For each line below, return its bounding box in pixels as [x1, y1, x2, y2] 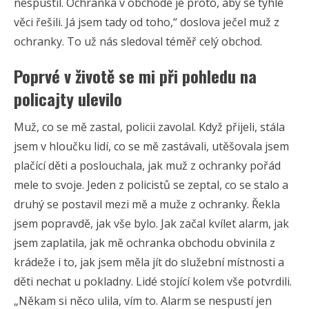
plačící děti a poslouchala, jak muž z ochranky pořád [14, 157, 281, 173]
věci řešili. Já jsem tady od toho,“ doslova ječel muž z [14, 14, 279, 30]
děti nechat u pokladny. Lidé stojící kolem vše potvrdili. [14, 273, 292, 289]
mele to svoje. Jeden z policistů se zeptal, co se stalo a [14, 177, 288, 192]
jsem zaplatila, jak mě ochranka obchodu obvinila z [14, 235, 275, 250]
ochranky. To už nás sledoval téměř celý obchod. [14, 33, 262, 49]
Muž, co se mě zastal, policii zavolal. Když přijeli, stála [14, 119, 285, 134]
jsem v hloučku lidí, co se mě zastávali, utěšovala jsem [14, 138, 289, 154]
